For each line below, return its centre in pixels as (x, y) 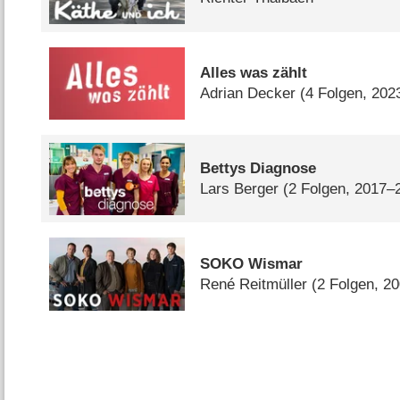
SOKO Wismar (252, 264)
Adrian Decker (248, 94)
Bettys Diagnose (258, 169)
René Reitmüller (254, 285)
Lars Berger (240, 189)
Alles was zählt (254, 73)
